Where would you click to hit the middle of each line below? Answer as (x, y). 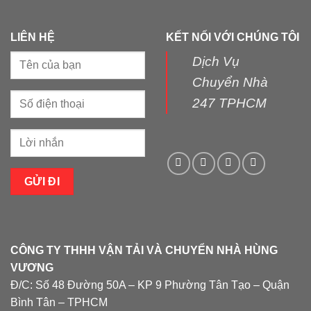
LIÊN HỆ (33, 37)
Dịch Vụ (216, 61)
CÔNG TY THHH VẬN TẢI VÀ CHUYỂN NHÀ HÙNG (144, 250)
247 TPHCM (229, 103)
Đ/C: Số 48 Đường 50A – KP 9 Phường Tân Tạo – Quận (150, 285)
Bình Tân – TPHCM (59, 302)
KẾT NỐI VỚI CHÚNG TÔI (233, 37)
